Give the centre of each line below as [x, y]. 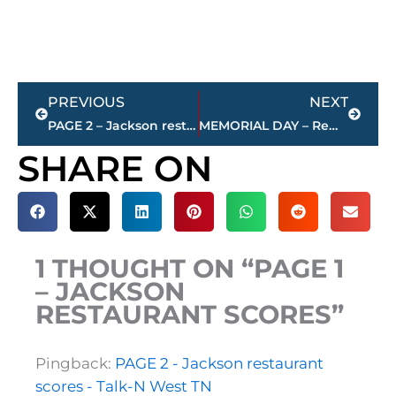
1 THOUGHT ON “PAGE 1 [190, 269]
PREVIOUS [86, 103]
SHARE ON [115, 169]
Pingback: [75, 364]
